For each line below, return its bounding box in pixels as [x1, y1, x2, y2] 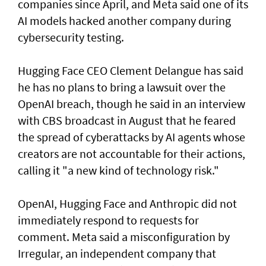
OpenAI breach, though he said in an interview [18, 96, 245, 112]
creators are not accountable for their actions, [18, 146, 245, 161]
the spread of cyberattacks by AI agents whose [18, 129, 245, 145]
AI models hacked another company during [18, 13, 231, 28]
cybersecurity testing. [18, 30, 124, 45]
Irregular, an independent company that [18, 246, 216, 261]
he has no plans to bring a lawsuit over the [18, 80, 226, 95]
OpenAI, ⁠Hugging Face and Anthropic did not [18, 196, 237, 211]
